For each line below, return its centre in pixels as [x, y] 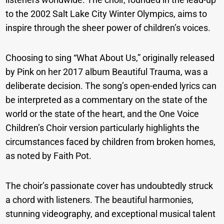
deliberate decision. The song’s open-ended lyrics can [111, 86]
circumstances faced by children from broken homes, [111, 142]
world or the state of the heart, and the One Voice [102, 114]
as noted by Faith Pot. [49, 156]
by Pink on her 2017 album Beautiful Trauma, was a [107, 72]
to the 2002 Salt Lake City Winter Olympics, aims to [106, 14]
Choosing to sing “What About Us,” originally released [110, 58]
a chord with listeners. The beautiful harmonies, [100, 200]
